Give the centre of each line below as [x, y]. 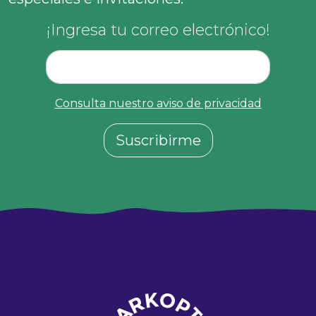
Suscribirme [158, 140]
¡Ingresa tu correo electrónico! [158, 30]
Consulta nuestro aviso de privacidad [158, 103]
